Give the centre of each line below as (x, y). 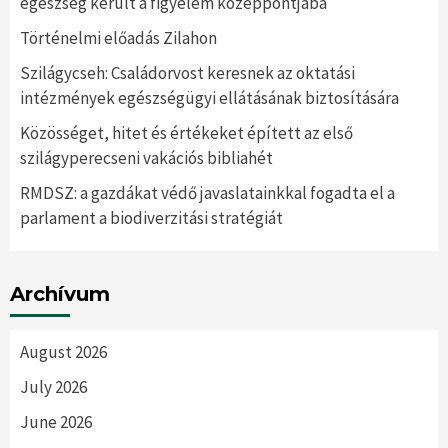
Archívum (60, 293)
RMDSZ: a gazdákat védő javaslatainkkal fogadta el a (207, 192)
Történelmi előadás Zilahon (118, 37)
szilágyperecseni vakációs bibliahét (146, 157)
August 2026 (63, 351)
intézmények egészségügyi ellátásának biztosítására (209, 97)
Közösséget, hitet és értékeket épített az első (186, 132)
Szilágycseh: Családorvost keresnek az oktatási (187, 72)
